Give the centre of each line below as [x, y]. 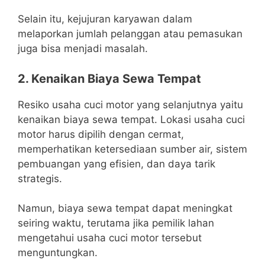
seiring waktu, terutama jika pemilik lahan [116, 223]
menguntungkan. [58, 253]
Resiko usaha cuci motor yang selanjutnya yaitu [130, 104]
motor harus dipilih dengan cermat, [101, 134]
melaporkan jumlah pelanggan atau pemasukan [130, 34]
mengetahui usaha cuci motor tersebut [110, 238]
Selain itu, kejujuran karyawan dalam [105, 19]
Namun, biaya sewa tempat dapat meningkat [125, 209]
